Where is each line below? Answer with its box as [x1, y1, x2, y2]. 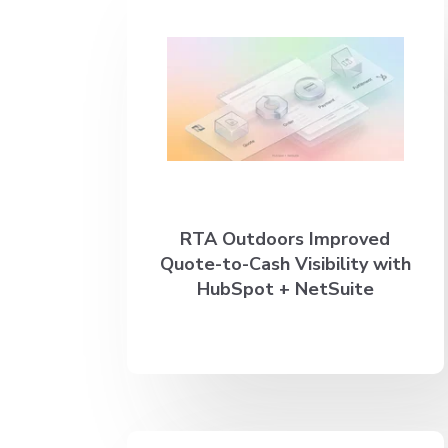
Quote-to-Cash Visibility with [159, 251, 411, 276]
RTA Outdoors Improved [180, 226, 391, 251]
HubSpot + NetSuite [196, 276, 374, 301]
